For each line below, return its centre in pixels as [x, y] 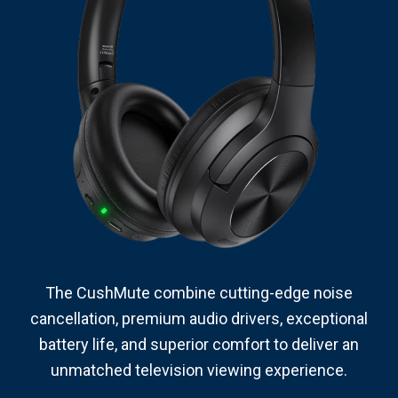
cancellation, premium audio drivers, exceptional [199, 318]
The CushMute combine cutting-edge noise [199, 292]
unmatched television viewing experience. [199, 370]
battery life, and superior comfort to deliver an [199, 344]
